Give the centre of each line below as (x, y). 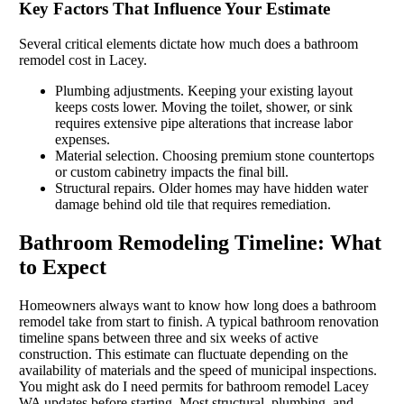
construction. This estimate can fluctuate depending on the (183, 353)
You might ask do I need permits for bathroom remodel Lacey (193, 386)
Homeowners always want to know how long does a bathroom (197, 305)
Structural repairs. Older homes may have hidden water (211, 188)
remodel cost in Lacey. (83, 60)
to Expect (62, 266)
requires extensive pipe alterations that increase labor (203, 123)
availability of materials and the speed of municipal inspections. (197, 370)
